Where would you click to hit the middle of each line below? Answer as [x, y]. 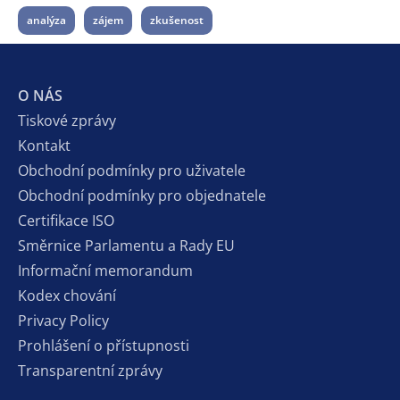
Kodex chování [67, 295]
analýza [46, 20]
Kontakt [44, 145]
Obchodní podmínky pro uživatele [132, 170]
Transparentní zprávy [90, 370]
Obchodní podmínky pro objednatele [142, 195]
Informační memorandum [105, 270]
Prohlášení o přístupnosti [104, 345]
